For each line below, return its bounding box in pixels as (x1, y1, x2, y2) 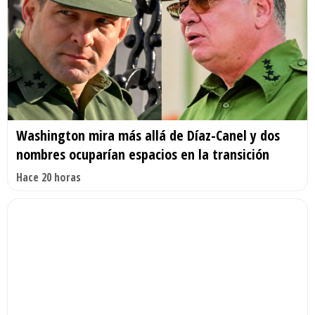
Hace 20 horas (16, 169, 81, 186)
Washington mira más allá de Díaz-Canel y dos (16, 126, 280, 146)
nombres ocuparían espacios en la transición (16, 145, 269, 165)
